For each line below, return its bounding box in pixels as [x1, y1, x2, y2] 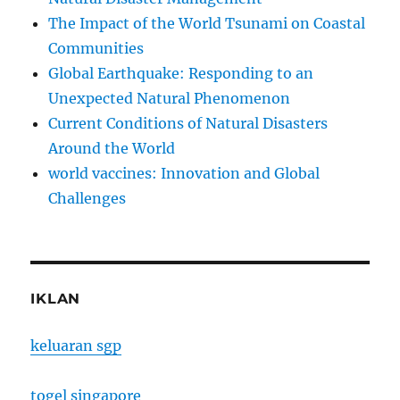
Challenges [48, 189, 127, 208]
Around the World [48, 139, 176, 158]
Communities [48, 39, 145, 58]
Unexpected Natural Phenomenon [48, 89, 291, 108]
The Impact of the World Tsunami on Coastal [48, 14, 366, 33]
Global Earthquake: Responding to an [48, 64, 314, 83]
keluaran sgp [30, 337, 122, 355]
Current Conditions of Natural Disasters [48, 114, 329, 133]
